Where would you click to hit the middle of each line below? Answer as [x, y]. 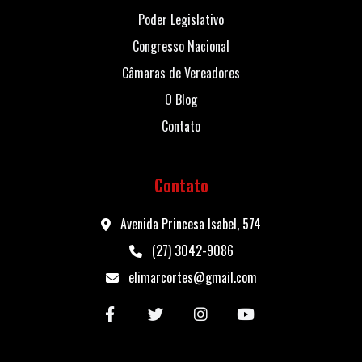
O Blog [181, 99]
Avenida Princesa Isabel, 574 [189, 224]
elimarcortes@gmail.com [191, 277]
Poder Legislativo [181, 19]
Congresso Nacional [181, 46]
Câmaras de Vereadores [181, 73]
